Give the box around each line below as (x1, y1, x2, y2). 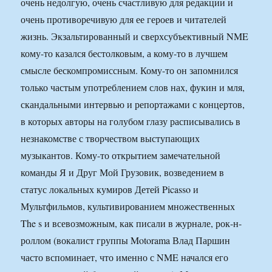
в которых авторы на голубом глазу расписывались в (21, 115, 241, 128)
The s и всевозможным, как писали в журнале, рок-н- (21, 217, 242, 230)
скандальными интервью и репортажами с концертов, (21, 98, 245, 111)
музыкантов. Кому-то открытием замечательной (21, 149, 221, 162)
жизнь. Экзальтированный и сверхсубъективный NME (21, 30, 249, 43)
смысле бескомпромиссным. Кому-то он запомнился (21, 64, 239, 77)
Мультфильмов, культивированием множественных (21, 200, 236, 213)
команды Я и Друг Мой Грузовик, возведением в (21, 166, 225, 179)
